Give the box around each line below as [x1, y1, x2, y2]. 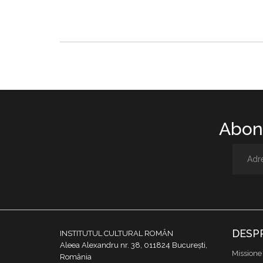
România [60, 252, 92, 262]
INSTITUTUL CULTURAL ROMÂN [60, 229, 173, 238]
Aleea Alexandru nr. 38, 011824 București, [60, 241, 207, 250]
